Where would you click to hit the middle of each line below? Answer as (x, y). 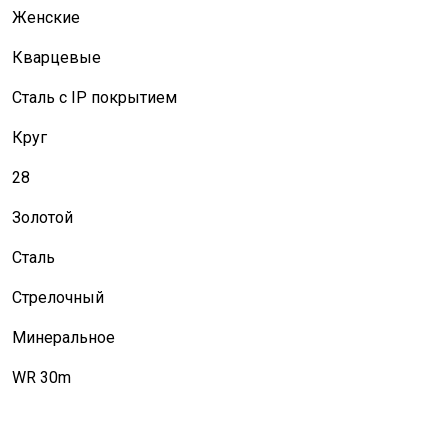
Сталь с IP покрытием (94, 97)
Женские (45, 17)
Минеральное (63, 337)
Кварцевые (56, 57)
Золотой (42, 217)
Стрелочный (57, 297)
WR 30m (41, 377)
